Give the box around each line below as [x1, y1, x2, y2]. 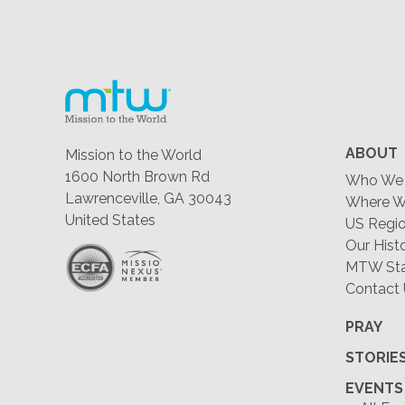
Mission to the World [65, 146, 202, 164]
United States [65, 212, 155, 229]
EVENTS [345, 380, 403, 397]
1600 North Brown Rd [65, 168, 210, 185]
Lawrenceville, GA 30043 [65, 190, 231, 207]
